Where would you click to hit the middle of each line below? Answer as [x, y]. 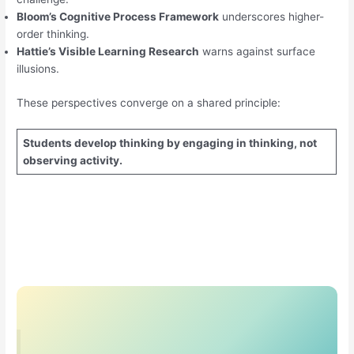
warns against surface [258, 52]
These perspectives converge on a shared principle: [149, 102]
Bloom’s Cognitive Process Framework [118, 17]
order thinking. [53, 34]
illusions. [38, 69]
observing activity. [72, 160]
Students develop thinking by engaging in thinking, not [169, 143]
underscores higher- [272, 17]
